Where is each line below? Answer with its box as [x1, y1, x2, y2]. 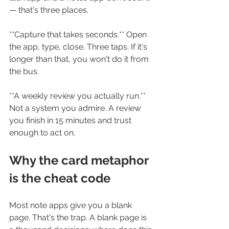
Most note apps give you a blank [9, 200, 134, 211]
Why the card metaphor [9, 153, 151, 168]
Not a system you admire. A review [9, 103, 143, 113]
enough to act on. [9, 128, 75, 138]
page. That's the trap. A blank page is [9, 213, 149, 223]
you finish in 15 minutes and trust [9, 116, 133, 126]
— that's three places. [9, 5, 88, 15]
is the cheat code [9, 171, 110, 186]
